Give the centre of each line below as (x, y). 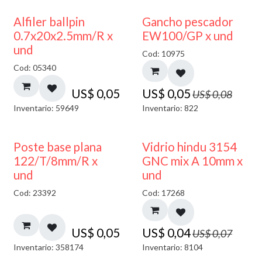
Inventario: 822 (170, 108)
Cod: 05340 (35, 67)
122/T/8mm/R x (56, 161)
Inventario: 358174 (49, 247)
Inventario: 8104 (172, 247)
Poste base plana (58, 146)
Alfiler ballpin (49, 21)
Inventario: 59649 (46, 108)
